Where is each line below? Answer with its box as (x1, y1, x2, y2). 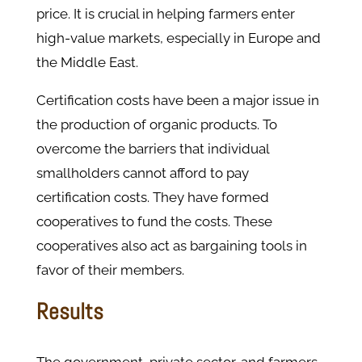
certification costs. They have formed (36, 189, 269, 206)
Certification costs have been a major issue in (36, 92, 319, 109)
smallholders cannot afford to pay (36, 165, 249, 182)
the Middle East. (36, 54, 138, 71)
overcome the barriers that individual (36, 141, 269, 158)
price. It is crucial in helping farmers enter (36, 6, 295, 23)
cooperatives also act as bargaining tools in (36, 238, 307, 255)
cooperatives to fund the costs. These (36, 213, 272, 230)
